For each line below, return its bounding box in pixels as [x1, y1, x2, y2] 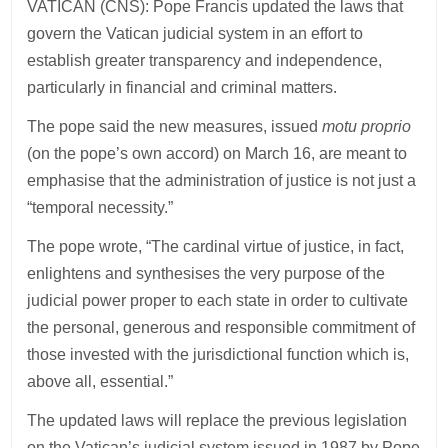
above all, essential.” [27, 372, 178, 390]
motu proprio [322, 117, 412, 135]
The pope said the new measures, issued [27, 117, 323, 135]
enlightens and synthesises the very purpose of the [27, 264, 386, 282]
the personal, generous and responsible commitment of [27, 318, 416, 336]
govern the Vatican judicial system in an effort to [27, 24, 364, 42]
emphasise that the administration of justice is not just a [27, 171, 417, 189]
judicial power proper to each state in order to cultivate [27, 291, 409, 309]
